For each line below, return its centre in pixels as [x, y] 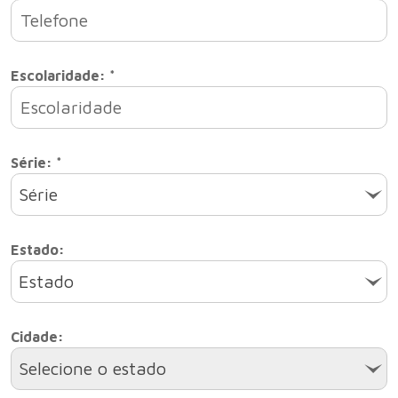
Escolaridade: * [63, 76]
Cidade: [37, 337]
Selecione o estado [92, 368]
